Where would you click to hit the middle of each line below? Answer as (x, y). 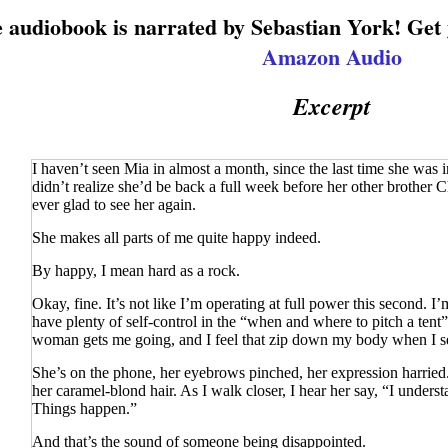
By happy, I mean (90, 271)
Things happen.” (84, 409)
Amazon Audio (332, 57)
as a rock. (208, 271)
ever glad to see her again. (114, 205)
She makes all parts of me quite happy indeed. (176, 238)
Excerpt (332, 106)
